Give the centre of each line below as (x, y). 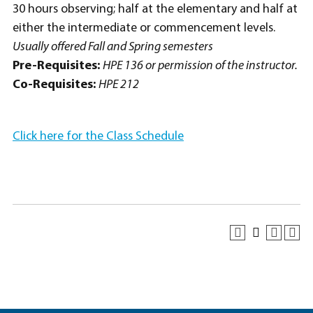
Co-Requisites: (54, 85)
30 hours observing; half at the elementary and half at (155, 9)
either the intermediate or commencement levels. (144, 28)
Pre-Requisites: (56, 66)
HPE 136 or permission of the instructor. (200, 66)
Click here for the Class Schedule (98, 137)
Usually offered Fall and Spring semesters (113, 47)
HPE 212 (119, 85)
